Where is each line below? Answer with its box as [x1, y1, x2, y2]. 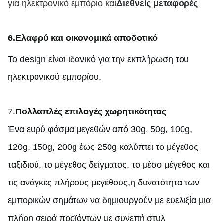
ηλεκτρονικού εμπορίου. [8, 72, 101, 82]
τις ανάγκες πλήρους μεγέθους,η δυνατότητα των [8, 178, 199, 188]
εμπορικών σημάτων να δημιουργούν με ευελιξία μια [8, 195, 211, 206]
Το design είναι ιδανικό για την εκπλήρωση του [8, 54, 189, 64]
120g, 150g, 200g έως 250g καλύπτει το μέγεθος [8, 142, 198, 152]
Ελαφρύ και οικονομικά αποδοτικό [15, 33, 158, 43]
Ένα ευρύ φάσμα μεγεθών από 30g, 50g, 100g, [8, 124, 192, 135]
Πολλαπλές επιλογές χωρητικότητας [15, 107, 166, 117]
